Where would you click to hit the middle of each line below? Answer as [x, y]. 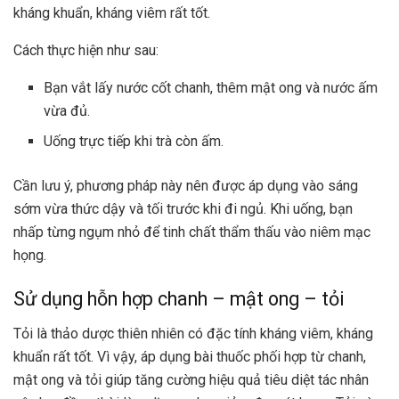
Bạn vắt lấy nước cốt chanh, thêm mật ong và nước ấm [211, 87]
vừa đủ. [67, 110]
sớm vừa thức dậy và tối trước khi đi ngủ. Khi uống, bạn [183, 208]
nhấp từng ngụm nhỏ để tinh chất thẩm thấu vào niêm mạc [192, 232]
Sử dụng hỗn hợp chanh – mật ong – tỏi [181, 299]
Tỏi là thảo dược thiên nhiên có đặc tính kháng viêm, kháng [193, 333]
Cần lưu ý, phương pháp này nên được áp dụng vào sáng [186, 185]
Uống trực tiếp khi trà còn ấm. [134, 141]
